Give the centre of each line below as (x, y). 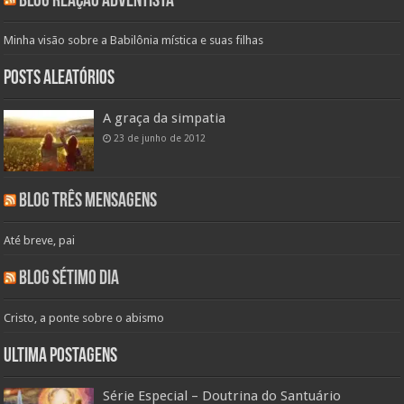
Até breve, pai (40, 241)
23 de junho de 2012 (160, 138)
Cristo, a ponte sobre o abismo (84, 318)
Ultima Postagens (61, 357)
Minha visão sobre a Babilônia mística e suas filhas (134, 41)
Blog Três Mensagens (88, 202)
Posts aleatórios (60, 79)
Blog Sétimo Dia (69, 280)
